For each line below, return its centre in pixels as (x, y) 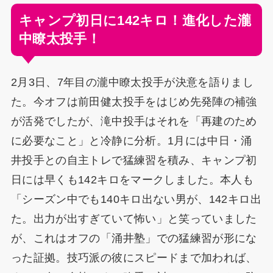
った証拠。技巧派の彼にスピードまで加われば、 (134, 257)
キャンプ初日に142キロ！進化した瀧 (135, 20)
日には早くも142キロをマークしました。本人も (132, 179)
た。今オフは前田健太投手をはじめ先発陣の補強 (134, 101)
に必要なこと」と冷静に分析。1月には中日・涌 (131, 140)
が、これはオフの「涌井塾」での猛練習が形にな (134, 238)
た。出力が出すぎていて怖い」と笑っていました (134, 218)
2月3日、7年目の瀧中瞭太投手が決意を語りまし (132, 82)
